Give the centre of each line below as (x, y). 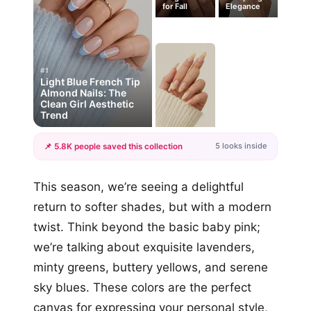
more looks (177, 199)
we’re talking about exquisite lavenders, (144, 247)
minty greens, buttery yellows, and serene (151, 267)
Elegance (243, 7)
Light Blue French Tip (90, 81)
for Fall (175, 7)
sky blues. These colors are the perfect (142, 287)
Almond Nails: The (83, 92)
